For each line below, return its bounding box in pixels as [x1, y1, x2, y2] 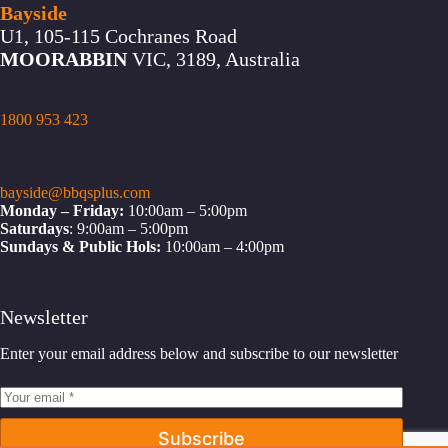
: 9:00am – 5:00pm [69, 220, 188, 237]
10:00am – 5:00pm [124, 202, 247, 219]
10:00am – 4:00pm [165, 238, 284, 255]
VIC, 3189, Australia [127, 48, 300, 71]
